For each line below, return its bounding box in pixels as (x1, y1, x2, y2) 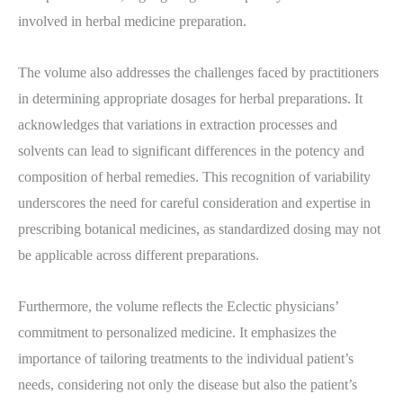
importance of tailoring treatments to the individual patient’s (18, 351, 354, 366)
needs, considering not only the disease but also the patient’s (18, 377, 357, 392)
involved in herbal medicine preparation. (18, 13, 246, 29)
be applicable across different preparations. (18, 247, 259, 263)
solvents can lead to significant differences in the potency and (18, 143, 364, 158)
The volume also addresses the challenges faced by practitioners (18, 65, 379, 80)
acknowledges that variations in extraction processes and (18, 117, 337, 132)
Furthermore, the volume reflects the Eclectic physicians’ (18, 299, 338, 314)
